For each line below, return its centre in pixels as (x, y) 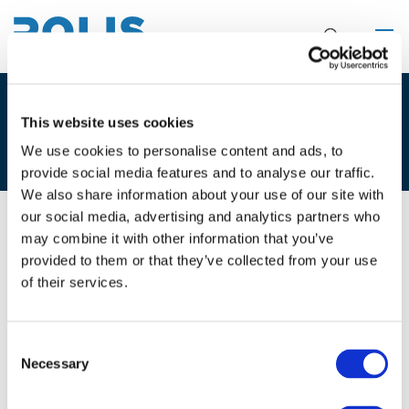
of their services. (74, 282)
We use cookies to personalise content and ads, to (182, 151)
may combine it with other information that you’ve (178, 238)
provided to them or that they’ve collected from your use (199, 260)
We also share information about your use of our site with (203, 194)
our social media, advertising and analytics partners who (200, 216)
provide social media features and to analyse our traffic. (198, 173)
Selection (34, 367)
